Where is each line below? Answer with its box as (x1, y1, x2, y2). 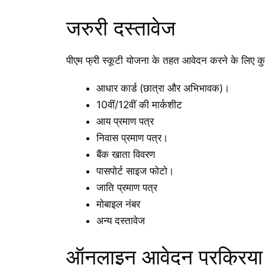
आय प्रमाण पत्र (96, 115, 154, 128)
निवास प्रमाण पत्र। (96, 132, 168, 144)
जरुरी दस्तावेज (66, 15, 176, 41)
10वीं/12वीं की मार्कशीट (96, 99, 182, 111)
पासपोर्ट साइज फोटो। (96, 165, 174, 177)
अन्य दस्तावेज (96, 215, 145, 227)
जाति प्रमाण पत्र (96, 182, 157, 194)
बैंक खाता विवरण (96, 148, 155, 161)
